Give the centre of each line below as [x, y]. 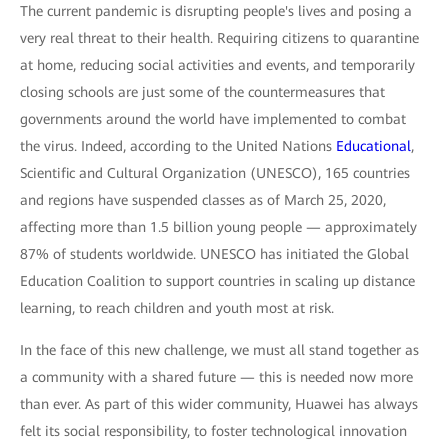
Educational [373, 146]
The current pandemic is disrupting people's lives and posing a [216, 11]
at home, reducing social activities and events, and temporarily [217, 65]
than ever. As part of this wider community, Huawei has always [219, 404]
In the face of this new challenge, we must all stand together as [219, 350]
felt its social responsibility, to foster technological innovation [213, 431]
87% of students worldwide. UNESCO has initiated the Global [214, 254]
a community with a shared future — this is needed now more [216, 377]
